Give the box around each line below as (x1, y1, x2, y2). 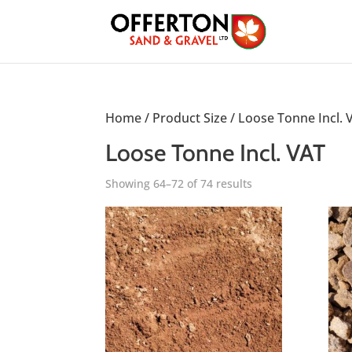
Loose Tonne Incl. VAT (105, 138, 326, 167)
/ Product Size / (141, 109, 239, 126)
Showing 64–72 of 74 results (105, 176, 253, 191)
